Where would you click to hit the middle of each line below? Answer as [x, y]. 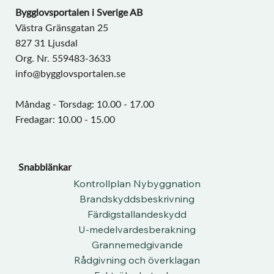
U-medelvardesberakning [137, 229]
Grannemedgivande [137, 244]
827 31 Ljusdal [46, 43]
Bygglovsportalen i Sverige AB [79, 12]
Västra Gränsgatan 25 [62, 28]
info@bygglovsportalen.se [70, 73]
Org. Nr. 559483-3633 [63, 58]
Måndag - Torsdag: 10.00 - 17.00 [85, 104]
